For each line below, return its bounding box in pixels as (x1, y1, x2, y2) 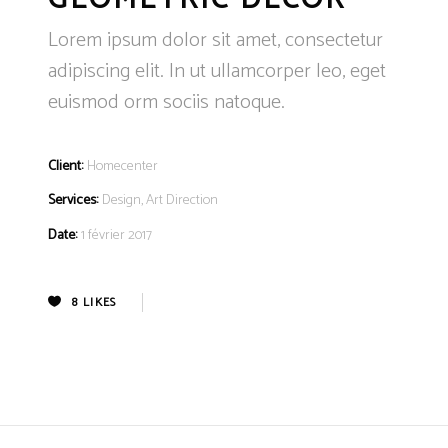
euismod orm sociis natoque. (48, 86, 285, 120)
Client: (48, 155, 83, 179)
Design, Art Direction (102, 189, 218, 213)
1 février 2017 (81, 224, 152, 248)
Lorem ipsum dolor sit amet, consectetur (48, 24, 383, 58)
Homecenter (87, 155, 158, 179)
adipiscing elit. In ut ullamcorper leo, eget (48, 55, 386, 89)
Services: (48, 189, 98, 213)
